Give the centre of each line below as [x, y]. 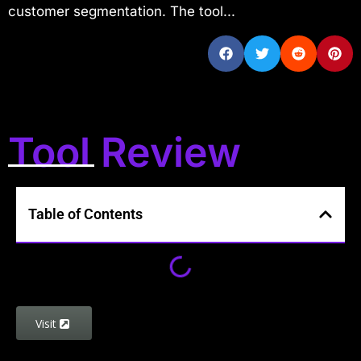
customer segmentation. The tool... [122, 11]
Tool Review [124, 152]
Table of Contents [85, 214]
